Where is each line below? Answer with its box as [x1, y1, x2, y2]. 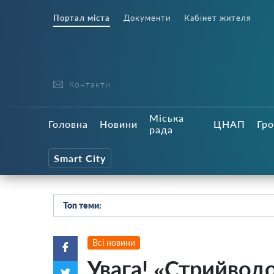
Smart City [54, 152, 106, 164]
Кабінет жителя [184, 13, 251, 23]
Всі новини [92, 237, 135, 248]
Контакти [69, 79, 111, 89]
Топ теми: [63, 200, 102, 210]
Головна [48, 117, 88, 130]
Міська [149, 112, 184, 124]
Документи [124, 13, 171, 23]
